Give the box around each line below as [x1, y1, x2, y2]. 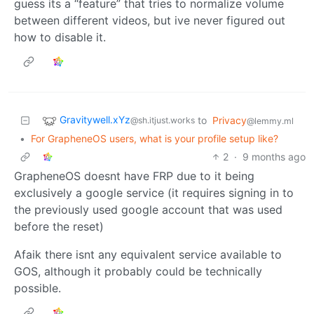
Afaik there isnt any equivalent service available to [14, 247, 282, 261]
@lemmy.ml [247, 115, 294, 126]
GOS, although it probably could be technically [14, 264, 262, 278]
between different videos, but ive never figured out [14, 13, 285, 27]
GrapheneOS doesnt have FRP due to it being [14, 168, 254, 183]
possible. [14, 280, 61, 295]
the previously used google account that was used [14, 202, 282, 217]
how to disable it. [14, 29, 106, 44]
